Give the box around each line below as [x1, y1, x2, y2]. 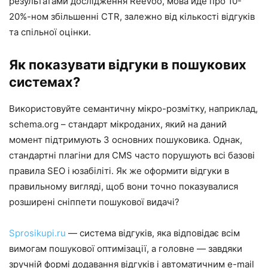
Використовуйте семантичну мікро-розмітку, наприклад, [9, 103, 258, 115]
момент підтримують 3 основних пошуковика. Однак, [9, 134, 242, 146]
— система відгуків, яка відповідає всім [66, 227, 240, 239]
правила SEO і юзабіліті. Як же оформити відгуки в [9, 165, 229, 177]
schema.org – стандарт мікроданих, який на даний [9, 118, 227, 130]
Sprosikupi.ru [9, 227, 66, 239]
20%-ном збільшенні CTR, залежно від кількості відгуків [9, 11, 255, 23]
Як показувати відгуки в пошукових [9, 57, 246, 73]
